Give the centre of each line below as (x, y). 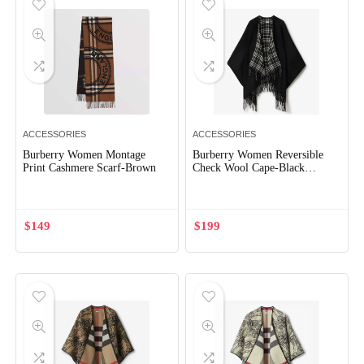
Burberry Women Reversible (258, 155)
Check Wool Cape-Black (249, 168)
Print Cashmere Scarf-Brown (90, 168)
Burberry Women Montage (84, 155)
